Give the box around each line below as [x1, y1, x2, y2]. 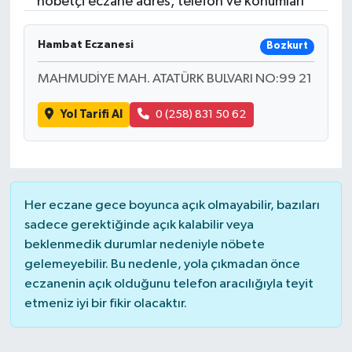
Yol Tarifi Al [60, 108, 123, 120]
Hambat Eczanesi [37, 38, 134, 50]
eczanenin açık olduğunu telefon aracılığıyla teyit [24, 277, 313, 291]
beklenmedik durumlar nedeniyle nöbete [24, 238, 265, 252]
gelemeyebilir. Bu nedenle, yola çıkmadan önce [24, 258, 300, 272]
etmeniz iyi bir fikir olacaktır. [24, 297, 187, 311]
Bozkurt [266, 41, 308, 52]
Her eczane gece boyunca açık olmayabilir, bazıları [24, 199, 320, 213]
